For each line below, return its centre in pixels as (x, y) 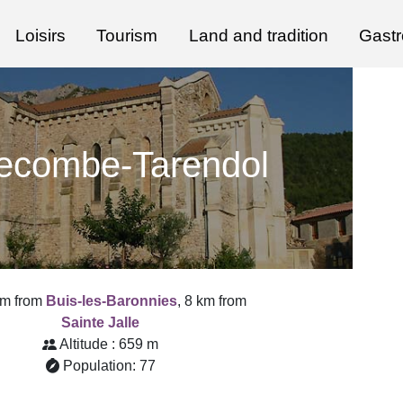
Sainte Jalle (101, 322)
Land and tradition (258, 36)
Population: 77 (110, 366)
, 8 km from (212, 301)
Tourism (127, 36)
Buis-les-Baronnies (112, 301)
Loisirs (40, 36)
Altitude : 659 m (109, 344)
